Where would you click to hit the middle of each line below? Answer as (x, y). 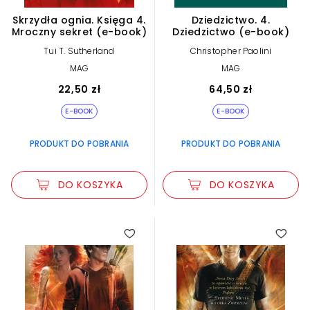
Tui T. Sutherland (79, 51)
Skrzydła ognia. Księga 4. (79, 20)
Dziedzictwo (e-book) (231, 31)
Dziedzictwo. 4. (231, 20)
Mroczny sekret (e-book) (79, 31)
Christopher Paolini (231, 51)
